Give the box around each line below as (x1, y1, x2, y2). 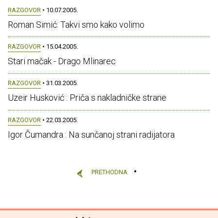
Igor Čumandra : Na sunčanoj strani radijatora (8, 129, 175, 140)
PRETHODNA (91, 168, 128, 176)
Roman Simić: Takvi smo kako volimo (8, 19, 145, 30)
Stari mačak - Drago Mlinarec (8, 56, 116, 66)
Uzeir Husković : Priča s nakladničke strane (8, 92, 166, 103)
